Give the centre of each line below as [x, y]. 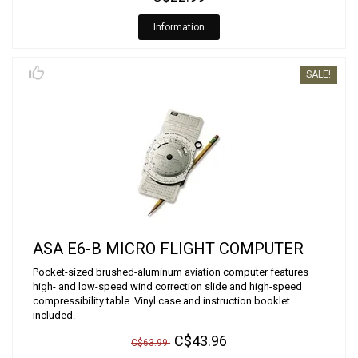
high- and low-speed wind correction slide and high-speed [167, 286]
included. [54, 315]
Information [179, 27]
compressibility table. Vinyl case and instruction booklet [161, 301]
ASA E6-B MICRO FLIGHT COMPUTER [168, 249]
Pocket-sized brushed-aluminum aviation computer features [171, 272]
